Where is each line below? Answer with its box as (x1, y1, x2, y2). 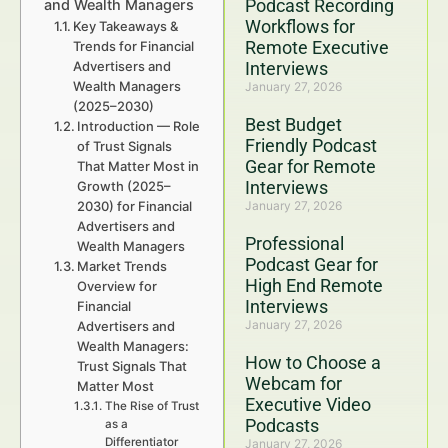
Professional (245, 233, 344, 254)
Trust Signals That (77, 358, 188, 374)
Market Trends (77, 258, 168, 274)
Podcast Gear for (245, 254, 378, 275)
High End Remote (245, 275, 383, 296)
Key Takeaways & (73, 18, 179, 34)
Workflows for (245, 16, 355, 37)
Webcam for (245, 373, 342, 394)
